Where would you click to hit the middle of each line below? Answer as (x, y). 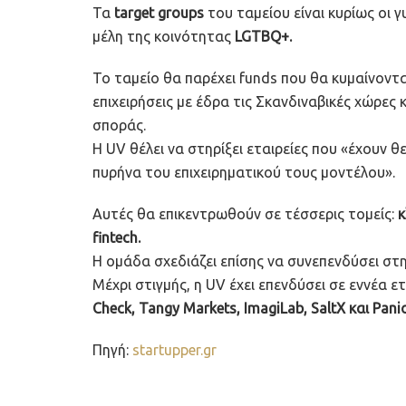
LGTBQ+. (261, 36)
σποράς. (119, 125)
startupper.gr (174, 349)
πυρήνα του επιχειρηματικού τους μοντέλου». (244, 172)
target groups (159, 12)
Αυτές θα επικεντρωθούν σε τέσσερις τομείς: (245, 213)
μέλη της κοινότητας (162, 36)
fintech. (116, 237)
